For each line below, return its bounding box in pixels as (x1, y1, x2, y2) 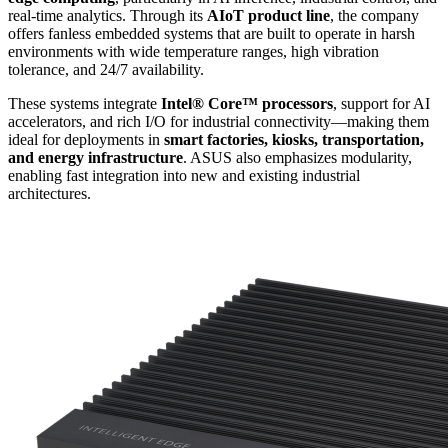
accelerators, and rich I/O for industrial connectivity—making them (8, 113, 429, 131)
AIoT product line (207, 7, 330, 25)
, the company (330, 7, 419, 25)
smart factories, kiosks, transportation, (164, 131, 424, 149)
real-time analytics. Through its (8, 7, 207, 25)
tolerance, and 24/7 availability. (8, 61, 204, 79)
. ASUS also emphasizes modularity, (183, 149, 412, 167)
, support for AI (333, 95, 430, 113)
